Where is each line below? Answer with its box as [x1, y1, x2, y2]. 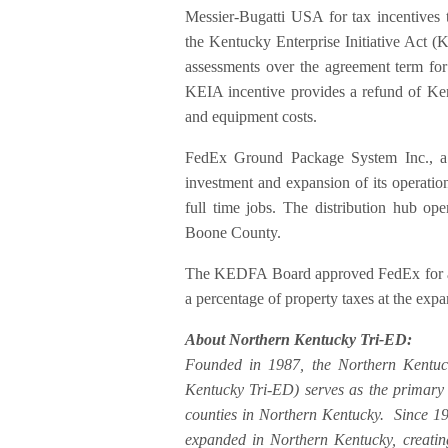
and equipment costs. [185, 108, 318, 126]
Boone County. [185, 224, 282, 242]
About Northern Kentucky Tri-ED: [185, 331, 413, 349]
